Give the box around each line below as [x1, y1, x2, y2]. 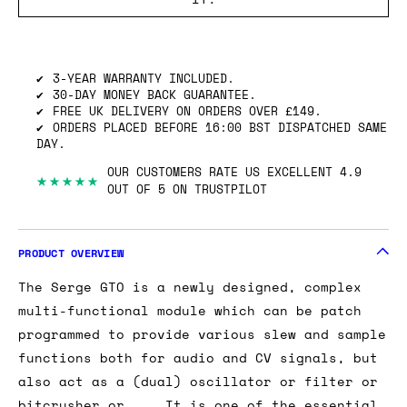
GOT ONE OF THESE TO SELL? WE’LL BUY [60, 46, 347, 66]
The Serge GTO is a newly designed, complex [18, 347, 362, 367]
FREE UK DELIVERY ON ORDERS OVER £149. [53, 171, 322, 190]
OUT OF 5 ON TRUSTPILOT [107, 250, 267, 269]
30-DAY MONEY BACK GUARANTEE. [53, 154, 256, 174]
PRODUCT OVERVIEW [18, 314, 124, 332]
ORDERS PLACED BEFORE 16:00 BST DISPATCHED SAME [53, 187, 387, 206]
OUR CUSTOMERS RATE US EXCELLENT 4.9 [107, 233, 362, 252]
